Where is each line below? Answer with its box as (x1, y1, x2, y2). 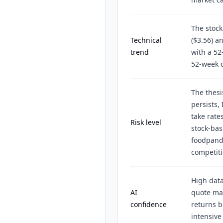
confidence (130, 200, 167, 209)
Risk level (130, 117, 161, 127)
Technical (130, 35, 162, 45)
